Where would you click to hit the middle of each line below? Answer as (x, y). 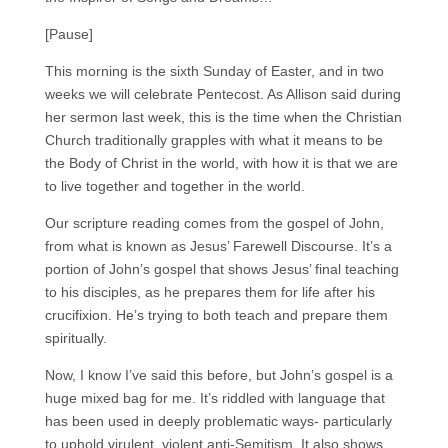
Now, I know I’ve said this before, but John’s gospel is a (218, 375)
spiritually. (75, 338)
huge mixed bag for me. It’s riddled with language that (214, 398)
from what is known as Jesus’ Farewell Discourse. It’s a (218, 246)
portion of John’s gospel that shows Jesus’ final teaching (221, 269)
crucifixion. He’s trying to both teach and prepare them (216, 315)
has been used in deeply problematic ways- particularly (218, 421)
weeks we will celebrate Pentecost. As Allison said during (222, 94)
